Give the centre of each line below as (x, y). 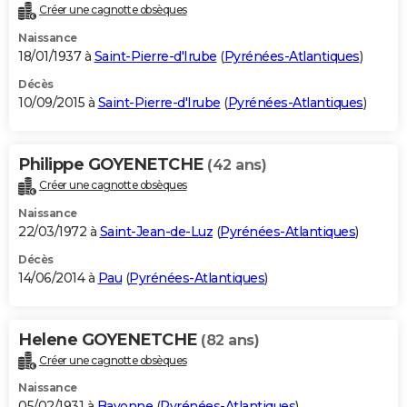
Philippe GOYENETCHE (113, 164)
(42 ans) (237, 164)
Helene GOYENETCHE (109, 339)
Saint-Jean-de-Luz (156, 231)
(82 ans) (230, 340)
